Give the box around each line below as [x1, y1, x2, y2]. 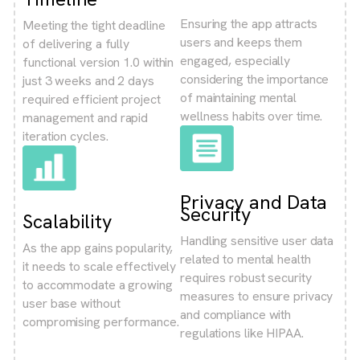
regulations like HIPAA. [180, 325, 304, 342]
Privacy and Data [180, 190, 328, 215]
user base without [22, 295, 121, 313]
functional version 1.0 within [22, 53, 174, 71]
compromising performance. [22, 313, 179, 331]
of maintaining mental [180, 89, 297, 107]
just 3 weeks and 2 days [22, 72, 154, 89]
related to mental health [180, 251, 311, 268]
